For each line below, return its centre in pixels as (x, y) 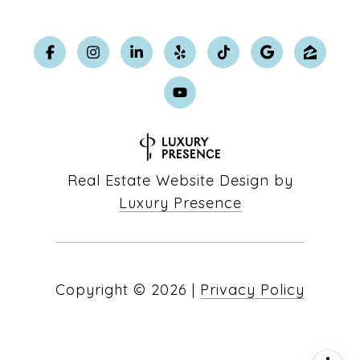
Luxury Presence (180, 202)
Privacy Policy (252, 289)
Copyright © (101, 289)
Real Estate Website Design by (180, 180)
